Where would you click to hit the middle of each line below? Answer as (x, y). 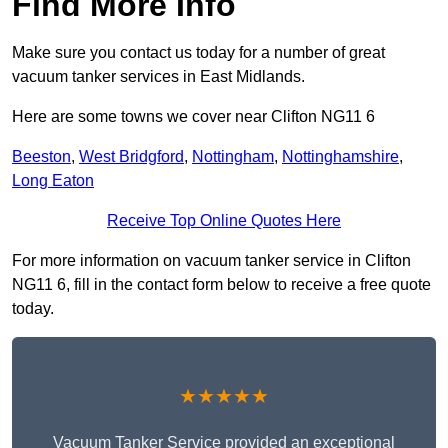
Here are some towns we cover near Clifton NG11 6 (193, 117)
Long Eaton (53, 181)
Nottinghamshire (340, 157)
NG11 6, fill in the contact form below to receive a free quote (221, 285)
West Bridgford (131, 157)
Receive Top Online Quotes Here (224, 221)
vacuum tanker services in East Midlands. (158, 77)
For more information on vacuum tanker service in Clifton (211, 261)
